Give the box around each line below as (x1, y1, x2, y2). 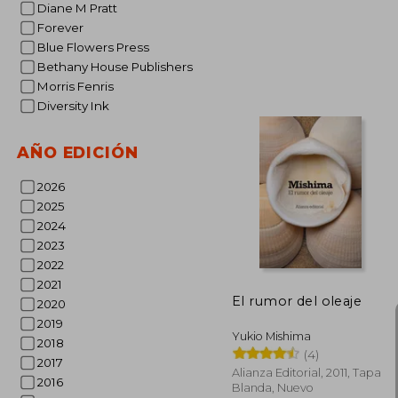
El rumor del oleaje (232, 292, 362, 309)
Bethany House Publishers (45, 60, 193, 74)
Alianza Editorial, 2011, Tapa (232, 365, 381, 379)
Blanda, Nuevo (232, 380, 314, 394)
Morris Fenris (48, 79, 114, 93)
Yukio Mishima (232, 329, 311, 343)
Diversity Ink (46, 99, 109, 113)
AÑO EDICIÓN (17, 143, 139, 162)
